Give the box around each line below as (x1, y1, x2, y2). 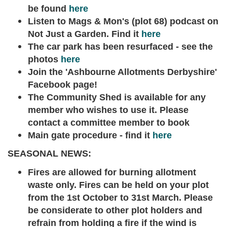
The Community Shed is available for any (28, 92, 206, 102)
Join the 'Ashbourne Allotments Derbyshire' (28, 66, 217, 77)
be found (28, 3, 69, 14)
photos (28, 54, 61, 64)
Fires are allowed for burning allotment (28, 167, 196, 177)
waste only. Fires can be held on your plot (28, 179, 209, 190)
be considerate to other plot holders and (28, 205, 202, 215)
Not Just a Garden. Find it (28, 28, 141, 39)
